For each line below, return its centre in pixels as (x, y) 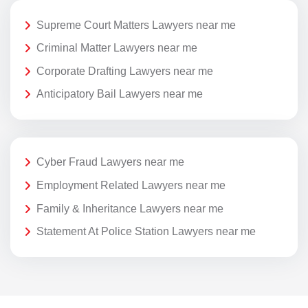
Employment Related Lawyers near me (131, 186)
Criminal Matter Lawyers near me (117, 48)
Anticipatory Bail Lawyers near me (120, 94)
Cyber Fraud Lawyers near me (110, 162)
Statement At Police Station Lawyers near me (146, 232)
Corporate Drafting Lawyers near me (125, 71)
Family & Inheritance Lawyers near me (130, 208)
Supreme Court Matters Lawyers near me (136, 25)
